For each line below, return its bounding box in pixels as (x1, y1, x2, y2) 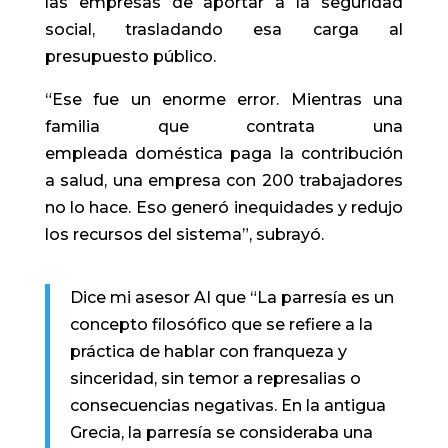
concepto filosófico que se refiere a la (69, 314, 373, 334)
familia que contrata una (44, 116, 404, 136)
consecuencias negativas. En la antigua (69, 395, 386, 415)
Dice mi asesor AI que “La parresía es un (69, 287, 394, 307)
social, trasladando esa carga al (44, 19, 404, 39)
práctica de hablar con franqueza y (69, 341, 347, 361)
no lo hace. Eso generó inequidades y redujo (44, 197, 404, 217)
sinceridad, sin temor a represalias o (69, 368, 361, 388)
